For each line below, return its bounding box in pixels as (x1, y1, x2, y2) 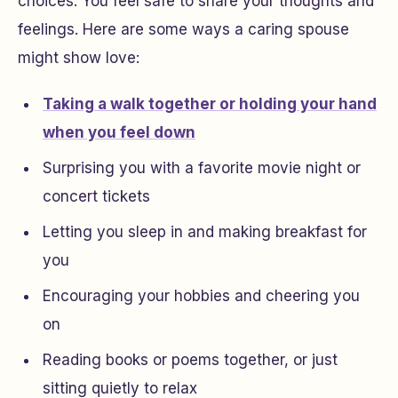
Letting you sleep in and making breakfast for (43, 223, 367, 241)
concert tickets (43, 187, 150, 205)
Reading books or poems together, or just (43, 351, 338, 369)
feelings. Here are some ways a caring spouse (18, 20, 349, 38)
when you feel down (43, 123, 195, 141)
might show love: (18, 49, 139, 67)
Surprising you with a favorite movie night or (43, 159, 361, 177)
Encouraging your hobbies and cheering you (43, 287, 360, 305)
